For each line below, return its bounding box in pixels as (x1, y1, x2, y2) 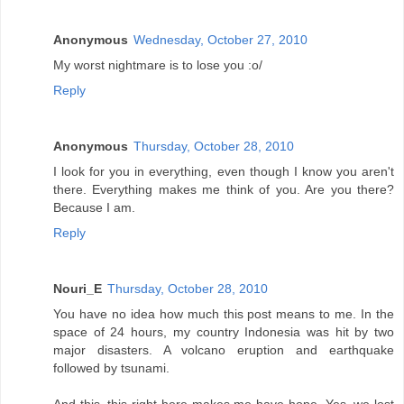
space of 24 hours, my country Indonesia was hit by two (53, 325, 394, 340)
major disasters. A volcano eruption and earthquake (53, 343, 394, 358)
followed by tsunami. (53, 361, 170, 376)
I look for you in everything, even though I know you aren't (53, 164, 394, 179)
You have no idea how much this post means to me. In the (53, 307, 394, 322)
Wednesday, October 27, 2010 (133, 32, 308, 48)
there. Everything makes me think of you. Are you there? (53, 182, 394, 197)
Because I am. (53, 200, 135, 216)
